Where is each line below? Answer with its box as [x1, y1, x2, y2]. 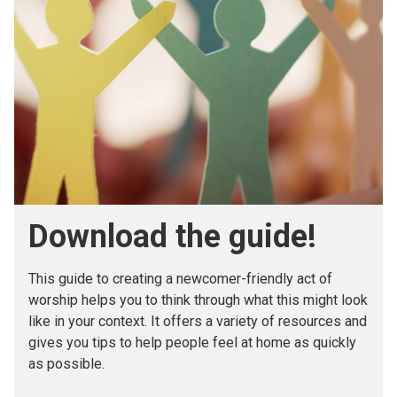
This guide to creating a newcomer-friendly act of [28, 269, 332, 287]
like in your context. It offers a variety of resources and [28, 312, 367, 330]
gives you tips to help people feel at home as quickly [28, 333, 356, 351]
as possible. [28, 354, 105, 372]
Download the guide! [28, 217, 316, 255]
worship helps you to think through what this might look [28, 291, 368, 308]
